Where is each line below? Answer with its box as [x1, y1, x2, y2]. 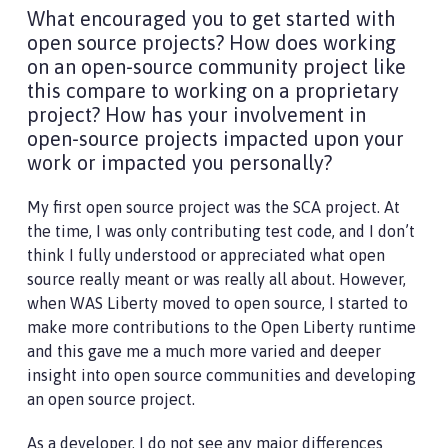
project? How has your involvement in [27, 102, 366, 126]
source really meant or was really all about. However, [27, 269, 406, 288]
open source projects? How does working [27, 30, 396, 54]
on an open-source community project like [27, 54, 406, 78]
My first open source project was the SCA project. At [27, 197, 400, 216]
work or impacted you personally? [27, 150, 332, 174]
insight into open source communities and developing [27, 365, 416, 384]
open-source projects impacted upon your [27, 126, 404, 150]
